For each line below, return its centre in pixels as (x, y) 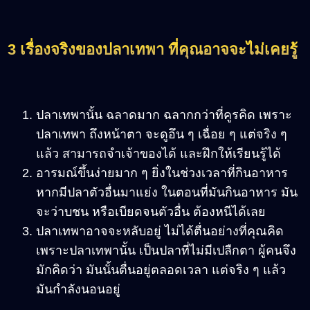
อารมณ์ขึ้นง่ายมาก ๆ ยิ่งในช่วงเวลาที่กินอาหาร (162, 173)
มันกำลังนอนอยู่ (78, 290)
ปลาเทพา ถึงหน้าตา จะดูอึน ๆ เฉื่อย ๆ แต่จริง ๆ (162, 135)
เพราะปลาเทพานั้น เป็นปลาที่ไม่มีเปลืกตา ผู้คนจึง (166, 251)
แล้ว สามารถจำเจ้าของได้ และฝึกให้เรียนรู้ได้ (158, 154)
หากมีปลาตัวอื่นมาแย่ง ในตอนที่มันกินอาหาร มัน (167, 193)
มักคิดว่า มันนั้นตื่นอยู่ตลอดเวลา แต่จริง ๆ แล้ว (161, 270)
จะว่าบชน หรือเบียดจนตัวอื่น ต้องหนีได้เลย (151, 212)
